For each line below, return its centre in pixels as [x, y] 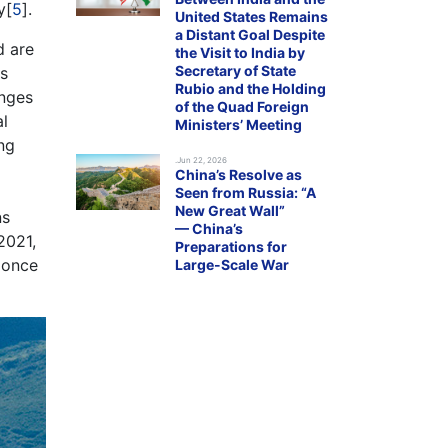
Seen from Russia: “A [245, 192]
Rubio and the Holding [250, 88]
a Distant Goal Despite [250, 34]
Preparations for [231, 246]
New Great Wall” [230, 210]
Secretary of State [235, 70]
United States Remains [251, 16]
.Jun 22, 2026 [201, 160]
